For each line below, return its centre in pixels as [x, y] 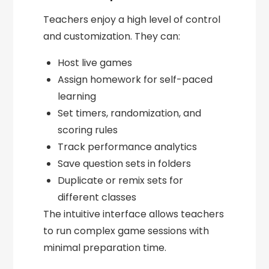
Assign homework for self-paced [135, 80]
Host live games [95, 63]
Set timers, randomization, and [130, 113]
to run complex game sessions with [126, 231]
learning [77, 97]
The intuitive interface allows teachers [134, 214]
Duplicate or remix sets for [121, 181]
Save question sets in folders [125, 164]
